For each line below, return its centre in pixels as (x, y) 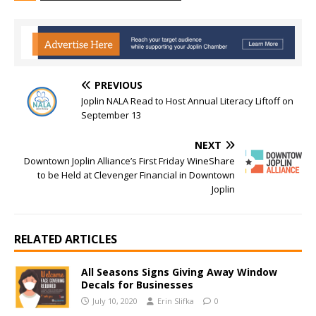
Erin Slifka (176, 300)
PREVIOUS (119, 85)
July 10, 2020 (115, 300)
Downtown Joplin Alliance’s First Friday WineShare (129, 160)
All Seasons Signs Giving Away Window (179, 272)
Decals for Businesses (137, 284)
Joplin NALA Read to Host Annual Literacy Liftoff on (187, 101)
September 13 (111, 115)
